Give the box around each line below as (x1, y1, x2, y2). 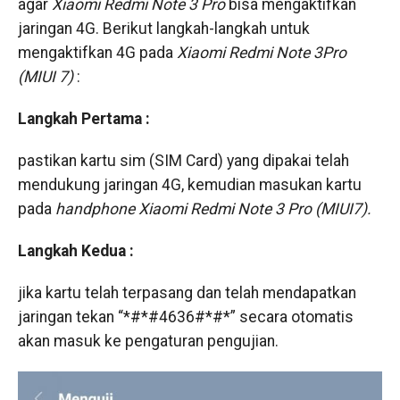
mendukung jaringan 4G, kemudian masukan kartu (17, 176, 362, 194)
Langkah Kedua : (17, 242, 134, 260)
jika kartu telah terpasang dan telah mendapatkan (17, 284, 356, 302)
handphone (54, 200, 135, 218)
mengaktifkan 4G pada (17, 44, 177, 62)
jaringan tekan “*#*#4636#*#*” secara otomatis (17, 308, 354, 326)
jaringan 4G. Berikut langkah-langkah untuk (17, 20, 310, 37)
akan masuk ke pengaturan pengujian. (17, 332, 279, 350)
